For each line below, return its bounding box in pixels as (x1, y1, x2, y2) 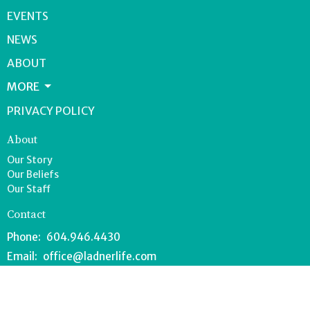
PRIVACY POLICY (7, 104, 95, 118)
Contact (7, 207, 46, 221)
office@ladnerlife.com (43, 250, 156, 264)
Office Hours (7, 278, 69, 293)
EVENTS (7, 8, 48, 23)
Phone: (7, 230, 43, 244)
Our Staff (7, 182, 51, 195)
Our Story (7, 153, 53, 166)
